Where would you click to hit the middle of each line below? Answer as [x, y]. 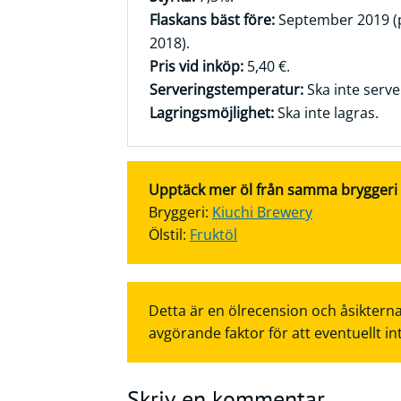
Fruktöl [213, 235]
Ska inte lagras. [326, 113]
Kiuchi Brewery [262, 212]
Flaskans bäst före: [212, 20]
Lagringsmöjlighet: [212, 113]
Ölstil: [169, 235]
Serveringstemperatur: [226, 90]
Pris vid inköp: [196, 66]
